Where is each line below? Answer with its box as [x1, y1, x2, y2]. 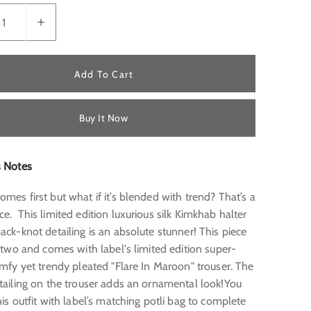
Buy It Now [79, 111, 128, 124]
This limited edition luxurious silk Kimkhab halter [17, 208, 247, 221]
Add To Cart [74, 68, 133, 81]
